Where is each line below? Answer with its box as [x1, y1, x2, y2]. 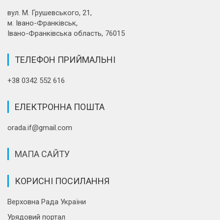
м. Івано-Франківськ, [7, 18, 78, 27]
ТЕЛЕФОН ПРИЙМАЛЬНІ [15, 54, 115, 65]
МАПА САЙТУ [15, 148, 70, 159]
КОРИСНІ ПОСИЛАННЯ [15, 175, 110, 186]
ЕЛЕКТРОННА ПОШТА [15, 101, 105, 112]
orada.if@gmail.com [7, 123, 72, 132]
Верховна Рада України [7, 197, 86, 206]
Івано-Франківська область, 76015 [7, 28, 125, 38]
